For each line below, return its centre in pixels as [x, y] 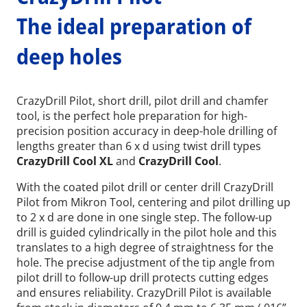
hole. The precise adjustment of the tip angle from [146, 262]
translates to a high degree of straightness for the [145, 247]
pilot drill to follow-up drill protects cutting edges [143, 278]
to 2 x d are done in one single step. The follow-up [144, 217]
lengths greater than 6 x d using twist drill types [139, 146]
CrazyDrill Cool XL [66, 161]
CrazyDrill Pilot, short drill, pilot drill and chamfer [143, 101]
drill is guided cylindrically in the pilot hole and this [147, 232]
